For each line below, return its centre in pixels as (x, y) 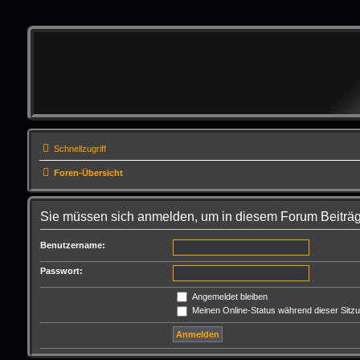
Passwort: (61, 270)
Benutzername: (72, 245)
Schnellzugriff (80, 148)
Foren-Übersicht (88, 172)
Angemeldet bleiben (228, 296)
